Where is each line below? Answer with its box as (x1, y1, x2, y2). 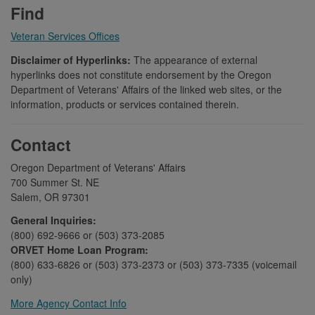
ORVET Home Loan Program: (11, 243, 148, 257)
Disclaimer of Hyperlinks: (11, 53, 131, 67)
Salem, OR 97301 (11, 189, 90, 204)
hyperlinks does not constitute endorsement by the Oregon (11, 67, 271, 82)
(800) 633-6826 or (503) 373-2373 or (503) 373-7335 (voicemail (11, 257, 297, 272)
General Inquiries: (11, 213, 96, 228)
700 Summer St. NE (11, 174, 99, 189)
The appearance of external (131, 53, 257, 67)
